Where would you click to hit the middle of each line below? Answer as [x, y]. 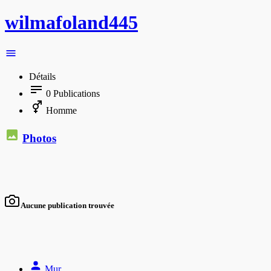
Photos [39, 138]
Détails [42, 76]
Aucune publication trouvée [67, 205]
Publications [75, 93]
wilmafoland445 [71, 23]
